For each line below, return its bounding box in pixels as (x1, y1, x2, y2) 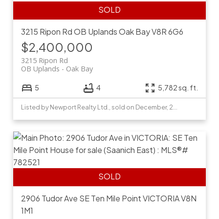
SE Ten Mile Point (79, 193, 141, 203)
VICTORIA (142, 193, 179, 203)
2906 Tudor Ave (21, 193, 79, 203)
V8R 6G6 (151, 26, 183, 37)
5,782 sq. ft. (158, 83, 198, 92)
